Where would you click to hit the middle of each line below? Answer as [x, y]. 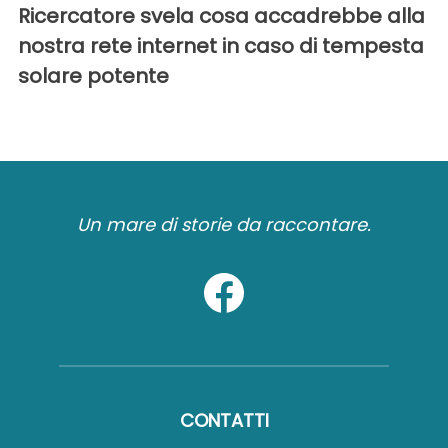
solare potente [93, 76]
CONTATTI [224, 421]
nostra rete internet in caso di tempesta [221, 46]
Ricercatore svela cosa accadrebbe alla [221, 16]
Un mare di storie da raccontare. [224, 225]
